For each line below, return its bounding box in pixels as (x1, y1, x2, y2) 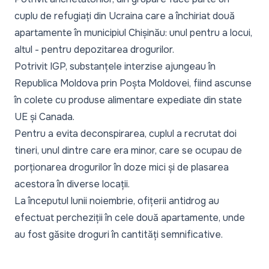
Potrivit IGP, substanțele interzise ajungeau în (14, 59, 216, 73)
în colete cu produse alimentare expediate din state (14, 93, 242, 106)
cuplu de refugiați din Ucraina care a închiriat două (14, 9, 235, 22)
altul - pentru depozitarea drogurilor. (14, 43, 174, 56)
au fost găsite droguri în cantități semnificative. (14, 228, 223, 241)
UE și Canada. (14, 110, 74, 123)
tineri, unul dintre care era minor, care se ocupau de (14, 144, 242, 157)
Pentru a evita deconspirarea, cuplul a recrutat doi (14, 127, 237, 140)
